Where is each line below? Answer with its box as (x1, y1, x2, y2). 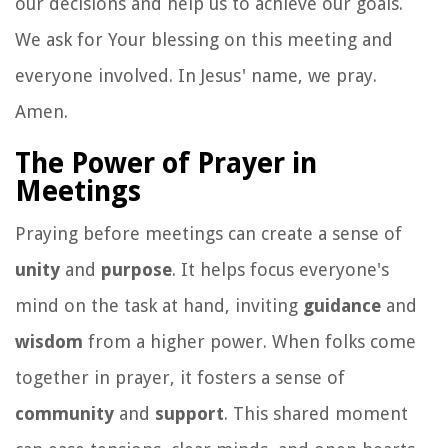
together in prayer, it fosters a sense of (15, 366, 345, 388)
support (155, 402, 224, 424)
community (15, 402, 114, 424)
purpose (101, 258, 172, 280)
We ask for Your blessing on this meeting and (15, 28, 393, 50)
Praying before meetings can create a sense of (15, 222, 402, 244)
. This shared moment (224, 402, 408, 424)
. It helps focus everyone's (172, 258, 389, 280)
